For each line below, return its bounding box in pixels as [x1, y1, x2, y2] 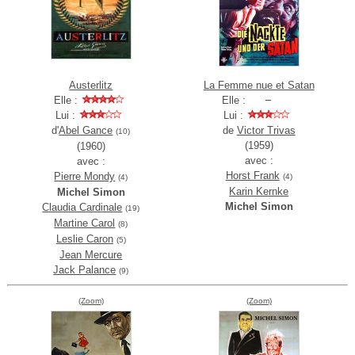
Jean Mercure [59, 249, 123, 261]
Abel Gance [59, 124, 113, 137]
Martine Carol [54, 217, 116, 230]
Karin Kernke [229, 185, 289, 198]
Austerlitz [69, 79, 113, 92]
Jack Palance [53, 264, 116, 277]
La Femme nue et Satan [203, 79, 315, 92]
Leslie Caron [55, 233, 113, 246]
